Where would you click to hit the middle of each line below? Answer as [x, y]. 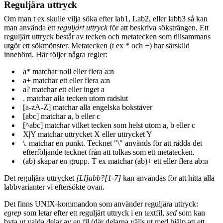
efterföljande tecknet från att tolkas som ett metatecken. [109, 152]
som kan [191, 213]
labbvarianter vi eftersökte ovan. [54, 187]
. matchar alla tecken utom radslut [75, 98]
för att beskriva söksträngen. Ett [158, 27]
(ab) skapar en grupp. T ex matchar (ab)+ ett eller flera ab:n [115, 161]
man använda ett [31, 27]
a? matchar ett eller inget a [64, 89]
